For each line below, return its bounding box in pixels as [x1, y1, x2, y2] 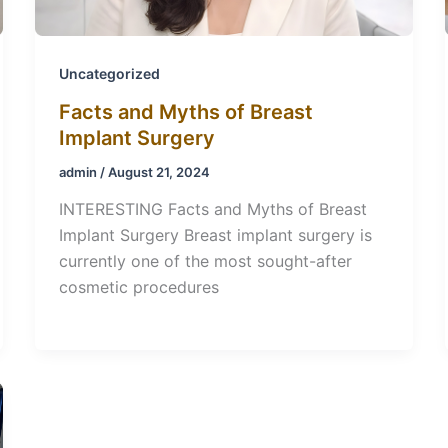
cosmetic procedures [58, 277, 219, 298]
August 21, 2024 [107, 163, 210, 180]
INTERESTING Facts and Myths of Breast [58, 199, 367, 220]
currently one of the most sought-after [58, 251, 352, 272]
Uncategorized [58, 65, 160, 83]
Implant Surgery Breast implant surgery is [58, 225, 372, 246]
